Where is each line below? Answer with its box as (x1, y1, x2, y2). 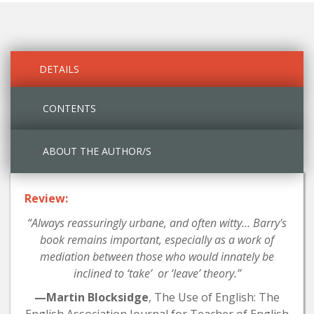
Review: (25, 190, 68, 206)
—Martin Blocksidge (34, 289, 149, 305)
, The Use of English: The (149, 289, 280, 305)
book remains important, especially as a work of (40, 231, 274, 247)
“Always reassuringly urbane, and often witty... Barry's (27, 214, 287, 231)
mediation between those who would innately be (40, 248, 274, 264)
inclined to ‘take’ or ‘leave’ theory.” (73, 265, 241, 281)
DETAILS (39, 62, 79, 76)
